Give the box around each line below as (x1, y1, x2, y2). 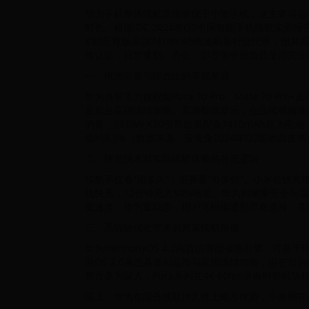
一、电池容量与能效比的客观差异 (85, 69, 230, 82)
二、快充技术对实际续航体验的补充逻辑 (85, 152, 259, 165)
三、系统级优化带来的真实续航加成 (85, 221, 239, 234)
